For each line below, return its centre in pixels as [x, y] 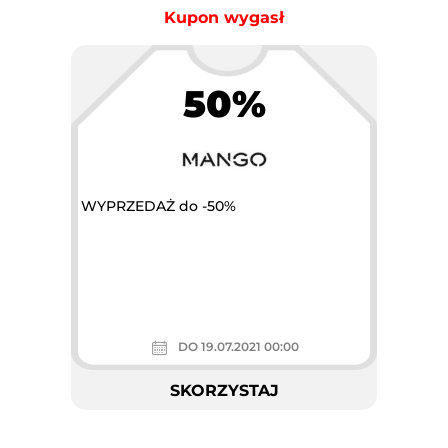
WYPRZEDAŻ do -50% [158, 206]
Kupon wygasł [224, 17]
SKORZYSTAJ [224, 390]
